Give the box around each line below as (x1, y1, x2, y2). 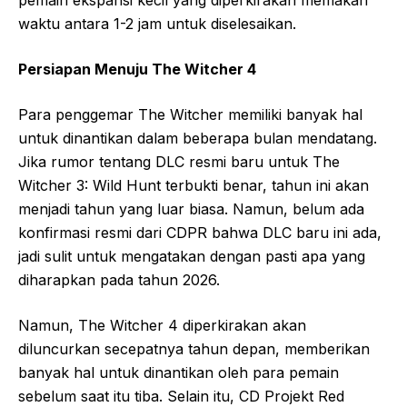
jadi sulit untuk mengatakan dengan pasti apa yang (18, 247, 365, 265)
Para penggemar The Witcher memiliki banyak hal (18, 105, 362, 124)
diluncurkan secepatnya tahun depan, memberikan (18, 340, 370, 358)
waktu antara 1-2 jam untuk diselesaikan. (18, 15, 296, 33)
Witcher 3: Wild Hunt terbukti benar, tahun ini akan (18, 176, 369, 194)
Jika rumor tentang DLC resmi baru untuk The (18, 153, 340, 171)
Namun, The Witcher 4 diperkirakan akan (18, 316, 306, 334)
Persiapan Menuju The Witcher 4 (18, 60, 256, 78)
